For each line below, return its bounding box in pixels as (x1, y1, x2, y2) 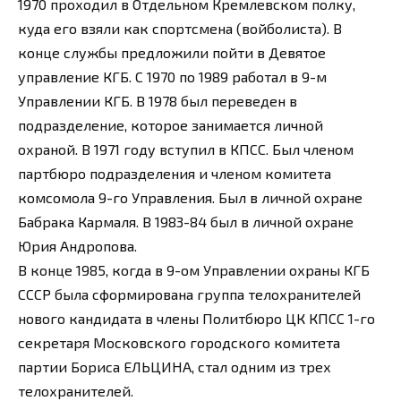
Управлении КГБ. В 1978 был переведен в (18, 91, 297, 109)
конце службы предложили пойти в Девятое (18, 43, 326, 61)
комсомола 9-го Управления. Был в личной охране (18, 188, 363, 206)
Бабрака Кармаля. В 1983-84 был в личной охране (18, 212, 354, 230)
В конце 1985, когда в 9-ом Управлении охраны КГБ (18, 260, 370, 278)
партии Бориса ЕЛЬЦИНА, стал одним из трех (18, 357, 331, 375)
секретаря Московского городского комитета (18, 333, 340, 351)
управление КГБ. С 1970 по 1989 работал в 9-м (18, 67, 327, 85)
